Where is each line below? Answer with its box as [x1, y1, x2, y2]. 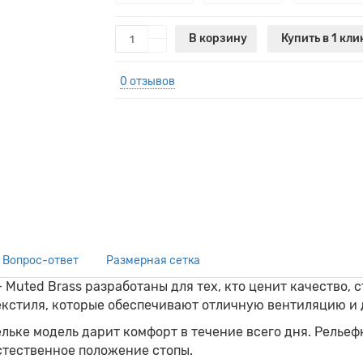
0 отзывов [120, 75, 176, 88]
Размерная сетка [106, 254, 200, 267]
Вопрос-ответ [2, 254, 79, 267]
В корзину [189, 32, 248, 45]
